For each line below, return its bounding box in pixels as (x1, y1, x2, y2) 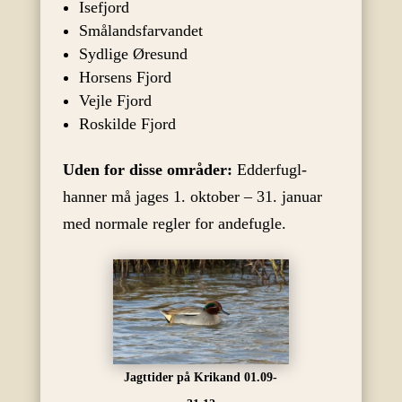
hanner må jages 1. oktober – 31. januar (62, 187, 322, 205)
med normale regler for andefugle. (62, 214, 286, 232)
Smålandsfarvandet (78, 21, 203, 39)
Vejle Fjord (78, 91, 152, 109)
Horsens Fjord (78, 67, 171, 86)
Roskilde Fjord (78, 114, 176, 133)
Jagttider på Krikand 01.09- (124, 370, 278, 384)
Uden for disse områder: (62, 160, 232, 179)
